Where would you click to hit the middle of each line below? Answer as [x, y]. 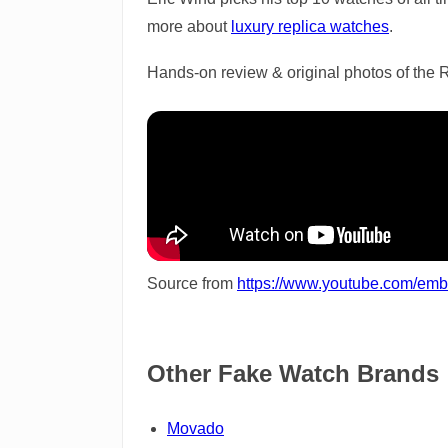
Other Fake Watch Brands [293, 373]
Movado [195, 428]
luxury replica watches [310, 26]
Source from [192, 283]
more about [189, 26]
